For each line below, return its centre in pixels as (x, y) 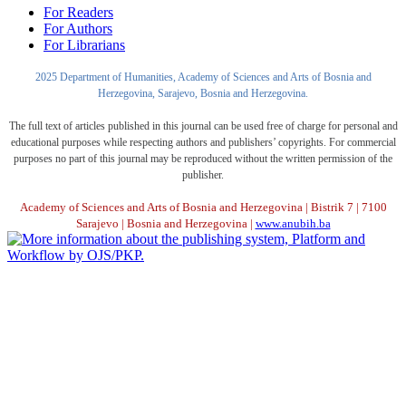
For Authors (78, 29)
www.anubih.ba (293, 224)
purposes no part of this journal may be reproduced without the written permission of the (203, 159)
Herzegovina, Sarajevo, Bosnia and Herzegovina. (203, 94)
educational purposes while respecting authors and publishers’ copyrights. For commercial (203, 143)
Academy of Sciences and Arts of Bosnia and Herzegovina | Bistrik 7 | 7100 (203, 208)
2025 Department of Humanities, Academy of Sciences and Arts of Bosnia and (203, 77)
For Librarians (84, 45)
